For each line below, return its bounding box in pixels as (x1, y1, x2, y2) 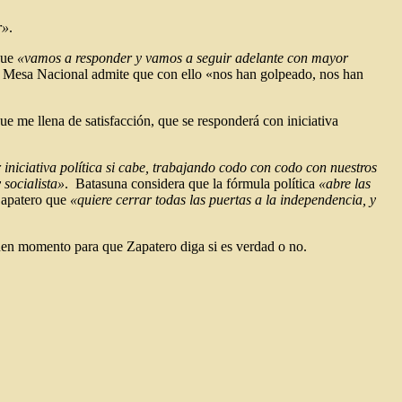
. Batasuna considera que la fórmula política (65, 175, 319, 191)
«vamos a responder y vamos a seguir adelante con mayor (17, 49, 348, 66)
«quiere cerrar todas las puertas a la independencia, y (70, 191, 376, 207)
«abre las (319, 175, 371, 191)
